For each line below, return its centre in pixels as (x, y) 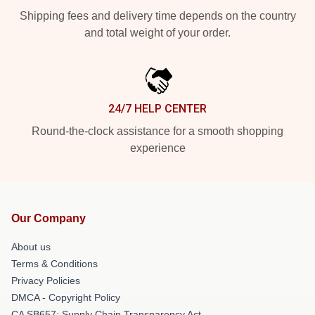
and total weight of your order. (157, 32)
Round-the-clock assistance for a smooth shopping (157, 131)
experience (157, 148)
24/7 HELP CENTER (157, 108)
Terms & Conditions (54, 263)
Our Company (49, 218)
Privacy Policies (46, 280)
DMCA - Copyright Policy (66, 297)
